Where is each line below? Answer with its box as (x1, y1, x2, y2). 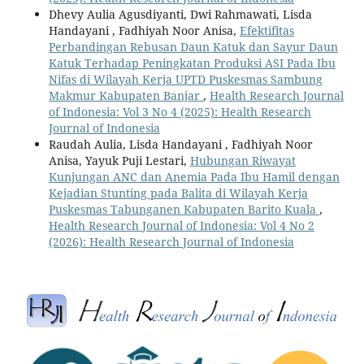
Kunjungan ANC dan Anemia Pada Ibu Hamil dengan (48, 169, 340, 185)
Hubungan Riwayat (189, 153, 296, 169)
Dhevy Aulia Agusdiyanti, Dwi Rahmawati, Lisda (48, 6, 312, 23)
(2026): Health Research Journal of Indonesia (48, 234, 294, 250)
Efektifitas (239, 23, 294, 39)
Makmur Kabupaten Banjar (48, 88, 203, 104)
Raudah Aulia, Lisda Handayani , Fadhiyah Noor (48, 136, 313, 153)
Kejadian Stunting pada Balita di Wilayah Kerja (48, 185, 308, 201)
